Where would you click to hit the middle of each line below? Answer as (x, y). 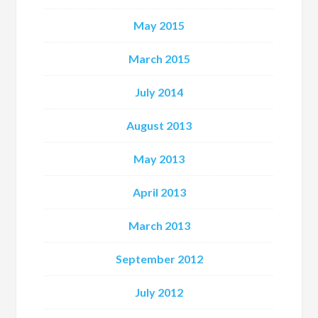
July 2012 (159, 292)
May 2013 (159, 159)
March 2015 (159, 59)
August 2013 (159, 125)
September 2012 (159, 259)
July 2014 (159, 92)
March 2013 (159, 225)
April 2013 (159, 192)
